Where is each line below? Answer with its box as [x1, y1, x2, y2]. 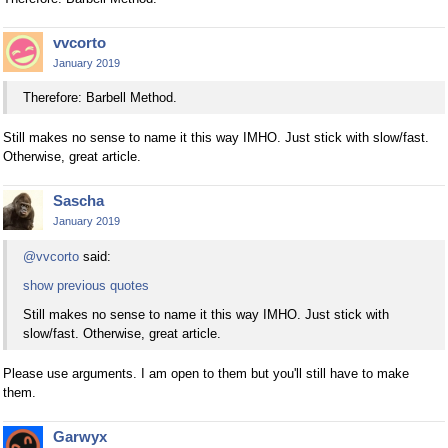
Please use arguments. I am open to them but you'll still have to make [3, 365, 409, 381]
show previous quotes [23, 277, 149, 293]
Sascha [53, 192, 104, 210]
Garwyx [53, 427, 107, 445]
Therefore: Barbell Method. [23, 90, 177, 106]
